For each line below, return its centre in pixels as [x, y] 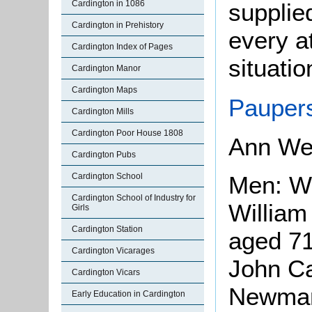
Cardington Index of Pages [122, 47]
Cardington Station [107, 229]
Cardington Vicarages [113, 251]
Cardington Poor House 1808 [127, 133]
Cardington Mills [103, 111]
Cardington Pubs [104, 155]
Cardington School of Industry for [134, 198]
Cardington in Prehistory [118, 25]
